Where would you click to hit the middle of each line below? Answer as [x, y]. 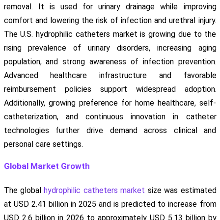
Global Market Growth [47, 166]
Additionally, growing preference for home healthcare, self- [110, 103]
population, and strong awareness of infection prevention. [110, 62]
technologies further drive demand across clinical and [110, 131]
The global [24, 191]
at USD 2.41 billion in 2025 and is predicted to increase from [110, 204]
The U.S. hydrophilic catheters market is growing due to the [110, 34]
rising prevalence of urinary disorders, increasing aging [110, 48]
